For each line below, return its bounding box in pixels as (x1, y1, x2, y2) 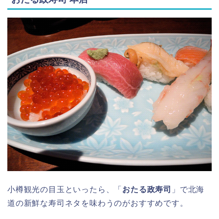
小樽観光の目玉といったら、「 (7, 185, 123, 194)
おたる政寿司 (122, 185, 172, 194)
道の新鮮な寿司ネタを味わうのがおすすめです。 (7, 198, 188, 207)
